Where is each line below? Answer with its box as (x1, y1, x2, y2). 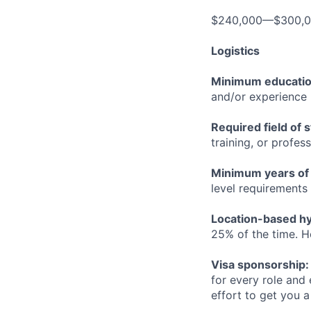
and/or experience (211, 90, 307, 103)
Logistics (211, 44, 260, 58)
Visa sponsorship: (211, 258, 309, 271)
